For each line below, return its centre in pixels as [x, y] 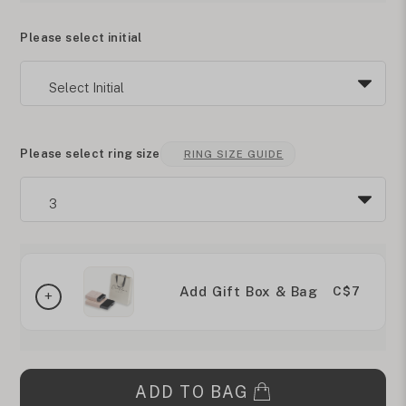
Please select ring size [90, 153]
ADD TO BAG [192, 391]
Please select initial [81, 37]
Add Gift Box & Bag [249, 292]
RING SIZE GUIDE [233, 155]
